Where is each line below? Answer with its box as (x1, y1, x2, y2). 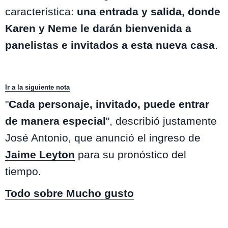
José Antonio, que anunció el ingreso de (5, 132, 201, 144)
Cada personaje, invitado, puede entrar (9, 98, 209, 110)
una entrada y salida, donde (77, 6, 220, 18)
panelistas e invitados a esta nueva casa (5, 39, 215, 51)
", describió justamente (106, 115, 217, 127)
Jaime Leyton (5, 149, 75, 161)
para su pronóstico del (75, 149, 186, 161)
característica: (5, 6, 77, 18)
